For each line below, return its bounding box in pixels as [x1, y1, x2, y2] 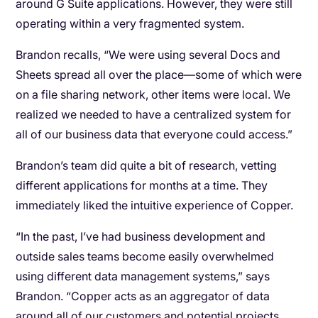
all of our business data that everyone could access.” [16, 127, 293, 141]
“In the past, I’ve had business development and [16, 229, 266, 243]
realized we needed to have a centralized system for [16, 107, 292, 121]
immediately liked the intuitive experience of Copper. [16, 198, 294, 212]
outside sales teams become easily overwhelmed [16, 249, 275, 263]
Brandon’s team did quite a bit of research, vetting [16, 158, 278, 172]
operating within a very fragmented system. [16, 16, 245, 31]
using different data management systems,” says [16, 269, 270, 283]
